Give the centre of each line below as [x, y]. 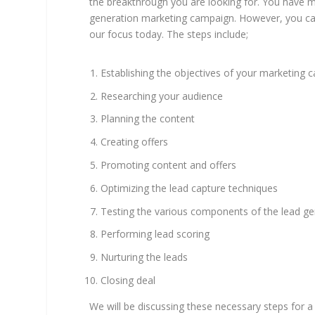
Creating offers [135, 142]
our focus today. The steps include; [169, 34]
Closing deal [128, 280]
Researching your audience [162, 96]
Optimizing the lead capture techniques [189, 188]
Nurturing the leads [144, 257]
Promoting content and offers [169, 165]
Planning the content [148, 119]
